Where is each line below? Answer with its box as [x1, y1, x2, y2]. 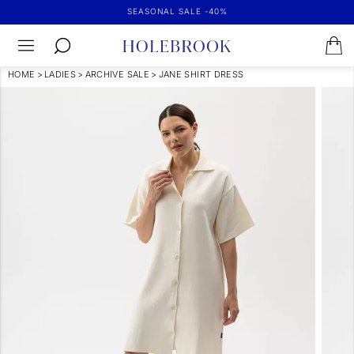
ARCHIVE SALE [85, 68, 150, 80]
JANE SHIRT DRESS [158, 68, 244, 80]
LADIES [43, 68, 77, 80]
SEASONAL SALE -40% [126, 6, 228, 16]
